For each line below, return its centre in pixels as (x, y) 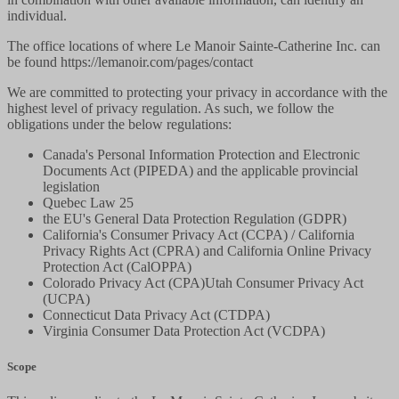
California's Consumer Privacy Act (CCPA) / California (199, 235)
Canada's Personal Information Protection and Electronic (201, 155)
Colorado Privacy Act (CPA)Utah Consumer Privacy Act (203, 283)
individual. (37, 16)
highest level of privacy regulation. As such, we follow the (171, 109)
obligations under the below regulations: (119, 125)
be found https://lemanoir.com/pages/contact (130, 62)
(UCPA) (66, 299)
